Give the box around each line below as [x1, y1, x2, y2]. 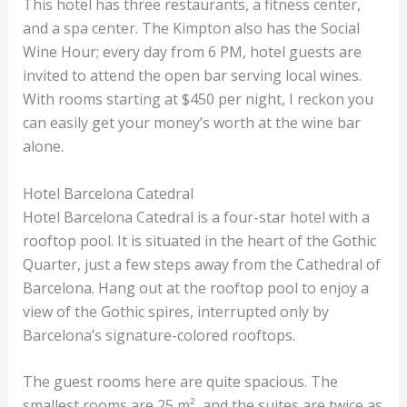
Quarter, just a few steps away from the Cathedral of [22, 253, 381, 274]
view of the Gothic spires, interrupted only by [22, 301, 329, 322]
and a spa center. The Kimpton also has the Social [22, 17, 360, 38]
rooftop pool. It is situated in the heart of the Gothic [22, 230, 376, 251]
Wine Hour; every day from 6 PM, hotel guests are [22, 41, 362, 62]
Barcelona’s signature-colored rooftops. [22, 324, 299, 345]
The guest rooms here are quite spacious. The [22, 372, 338, 392]
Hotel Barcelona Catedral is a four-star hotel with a [22, 206, 370, 227]
